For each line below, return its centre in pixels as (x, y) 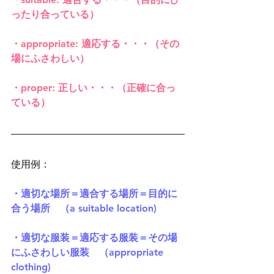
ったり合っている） (55, 15)
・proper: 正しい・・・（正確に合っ (93, 88)
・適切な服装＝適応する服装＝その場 (94, 238)
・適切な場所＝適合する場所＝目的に (94, 194)
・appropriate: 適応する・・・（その (95, 44)
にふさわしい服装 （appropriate (89, 253)
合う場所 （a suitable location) (84, 209)
